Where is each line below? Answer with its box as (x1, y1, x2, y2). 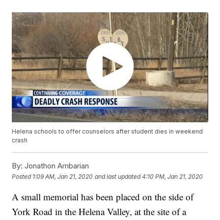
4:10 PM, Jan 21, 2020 (142, 172, 203, 180)
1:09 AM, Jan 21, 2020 (32, 172, 93, 180)
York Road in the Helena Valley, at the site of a (12, 205, 187, 218)
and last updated (95, 172, 141, 180)
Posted (12, 172, 33, 180)
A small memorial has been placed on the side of (12, 191, 194, 203)
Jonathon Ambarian (23, 161, 89, 171)
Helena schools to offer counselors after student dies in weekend (12, 128, 203, 136)
